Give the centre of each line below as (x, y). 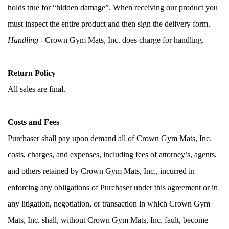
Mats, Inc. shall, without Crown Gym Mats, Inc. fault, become (108, 220)
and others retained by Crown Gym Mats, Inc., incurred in (101, 171)
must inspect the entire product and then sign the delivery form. (110, 24)
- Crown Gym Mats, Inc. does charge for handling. (121, 40)
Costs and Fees (33, 122)
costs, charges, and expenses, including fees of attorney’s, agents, (112, 154)
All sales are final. (39, 89)
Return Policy (32, 73)
